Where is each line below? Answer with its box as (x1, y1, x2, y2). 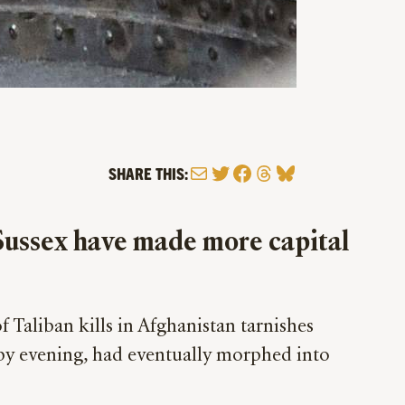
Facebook (231, 158, 307, 186)
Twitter (209, 158, 267, 186)
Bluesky (274, 158, 337, 186)
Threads (252, 158, 316, 186)
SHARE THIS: (108, 162, 188, 184)
